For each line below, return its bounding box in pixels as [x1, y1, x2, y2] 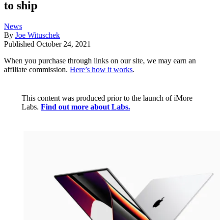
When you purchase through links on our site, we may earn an [4, 56, 196, 65]
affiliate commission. [4, 65, 70, 74]
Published [4, 40, 36, 49]
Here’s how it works [70, 65, 133, 74]
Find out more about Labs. [41, 103, 130, 111]
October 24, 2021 [36, 40, 91, 49]
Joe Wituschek [15, 31, 60, 40]
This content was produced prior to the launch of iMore [22, 94, 192, 103]
